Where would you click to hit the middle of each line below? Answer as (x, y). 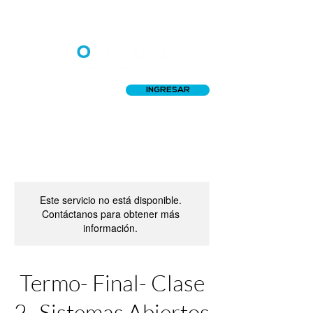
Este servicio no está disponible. (110, 200)
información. (110, 228)
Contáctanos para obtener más (110, 214)
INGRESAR (168, 90)
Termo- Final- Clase (112, 283)
